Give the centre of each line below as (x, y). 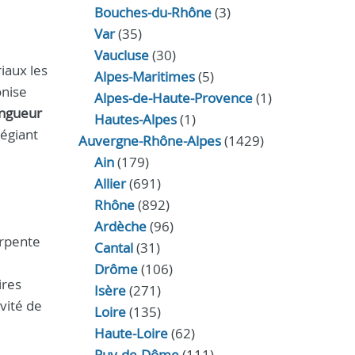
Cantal (113, 248)
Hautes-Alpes (135, 119)
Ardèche (120, 226)
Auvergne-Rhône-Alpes (149, 141)
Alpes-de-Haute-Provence (173, 98)
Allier (110, 183)
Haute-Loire (131, 333)
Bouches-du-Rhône (153, 12)
